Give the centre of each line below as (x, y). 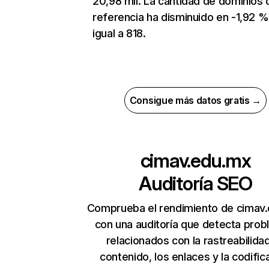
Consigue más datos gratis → (195, 101)
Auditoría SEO (195, 184)
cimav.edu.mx (195, 161)
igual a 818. (119, 34)
